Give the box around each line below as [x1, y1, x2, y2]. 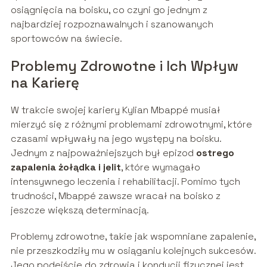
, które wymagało [120, 161, 200, 174]
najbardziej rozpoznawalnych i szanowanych [10, 18, 213, 31]
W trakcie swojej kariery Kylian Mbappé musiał [10, 104, 221, 117]
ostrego [195, 147, 234, 160]
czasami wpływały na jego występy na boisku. [10, 132, 221, 145]
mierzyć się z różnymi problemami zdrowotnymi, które [10, 118, 252, 131]
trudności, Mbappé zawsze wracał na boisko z [10, 190, 221, 203]
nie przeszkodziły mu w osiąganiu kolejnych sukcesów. [10, 244, 256, 257]
